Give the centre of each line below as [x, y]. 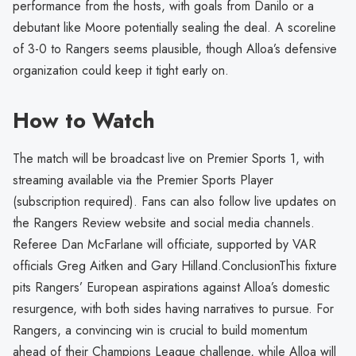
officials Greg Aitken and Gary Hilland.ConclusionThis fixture [175, 266]
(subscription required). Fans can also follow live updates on [174, 202]
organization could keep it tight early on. [121, 70]
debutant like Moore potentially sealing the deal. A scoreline [174, 27]
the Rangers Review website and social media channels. [164, 223]
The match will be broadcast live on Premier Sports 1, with [168, 159]
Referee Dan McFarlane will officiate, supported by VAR [164, 245]
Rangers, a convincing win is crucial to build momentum [160, 331]
